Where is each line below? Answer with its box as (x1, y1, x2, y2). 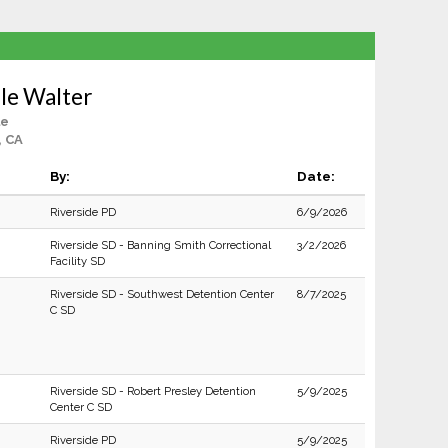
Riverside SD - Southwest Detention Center (49, 287, 274, 301)
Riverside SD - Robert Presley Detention (49, 384, 256, 398)
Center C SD (49, 400, 112, 414)
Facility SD (49, 254, 105, 268)
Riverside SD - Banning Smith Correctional (49, 238, 271, 252)
